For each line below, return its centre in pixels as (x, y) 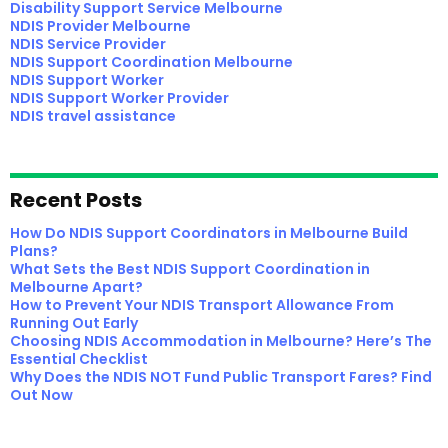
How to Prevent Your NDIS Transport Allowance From (202, 305)
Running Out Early (74, 323)
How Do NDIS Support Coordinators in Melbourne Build (209, 233)
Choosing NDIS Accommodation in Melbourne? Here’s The (221, 341)
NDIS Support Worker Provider (119, 98)
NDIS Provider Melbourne (100, 26)
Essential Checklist (79, 359)
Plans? (34, 251)
